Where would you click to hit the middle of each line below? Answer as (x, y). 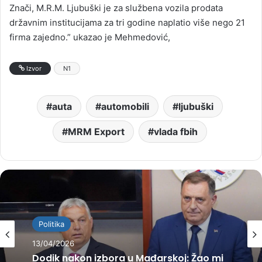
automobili (125, 106)
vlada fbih (175, 131)
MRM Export (96, 131)
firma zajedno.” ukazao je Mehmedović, (90, 37)
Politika (51, 224)
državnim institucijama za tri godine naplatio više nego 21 (127, 22)
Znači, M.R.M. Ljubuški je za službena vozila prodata (116, 8)
